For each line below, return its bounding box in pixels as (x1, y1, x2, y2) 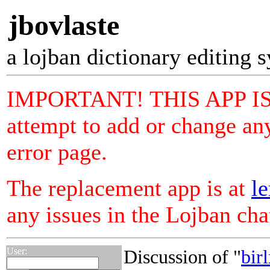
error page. (7, 139, 107, 165)
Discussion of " (124, 246, 241, 268)
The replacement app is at (7, 175, 251, 201)
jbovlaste (8, 9, 119, 41)
